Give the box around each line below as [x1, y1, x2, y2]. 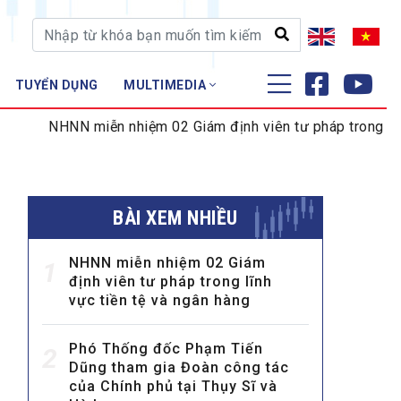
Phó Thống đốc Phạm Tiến [69, 340, 263, 358]
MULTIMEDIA [124, 78, 209, 93]
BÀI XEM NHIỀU [113, 207, 238, 230]
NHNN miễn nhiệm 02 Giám [69, 254, 266, 272]
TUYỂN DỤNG [14, 78, 98, 93]
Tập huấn [124, 168, 182, 185]
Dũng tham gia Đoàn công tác [69, 359, 289, 377]
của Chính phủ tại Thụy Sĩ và [69, 378, 277, 396]
